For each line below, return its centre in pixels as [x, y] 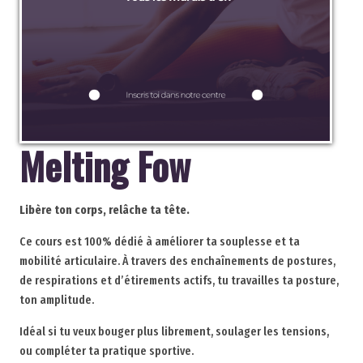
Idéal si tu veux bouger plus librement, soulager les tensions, [174, 332]
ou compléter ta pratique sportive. [106, 351]
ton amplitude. [56, 300]
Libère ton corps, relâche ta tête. [104, 210]
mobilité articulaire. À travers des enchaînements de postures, [177, 261]
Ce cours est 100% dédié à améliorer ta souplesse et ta [159, 242]
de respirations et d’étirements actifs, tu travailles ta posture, [179, 281]
